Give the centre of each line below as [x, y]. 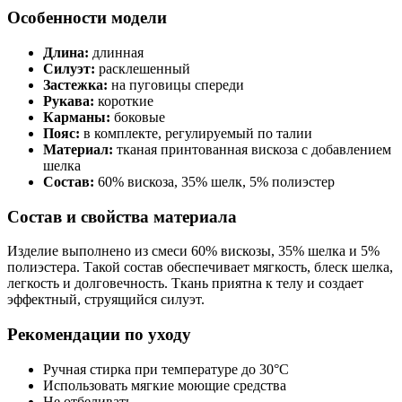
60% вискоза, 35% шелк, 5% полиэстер [214, 182]
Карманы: [77, 118]
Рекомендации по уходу [99, 335]
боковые [138, 118]
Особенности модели [87, 18]
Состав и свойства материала [122, 216]
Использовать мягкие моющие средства [165, 385]
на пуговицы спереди [176, 85]
